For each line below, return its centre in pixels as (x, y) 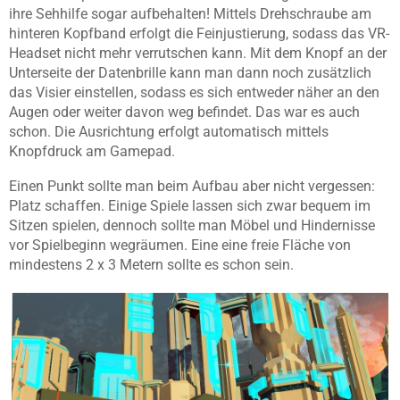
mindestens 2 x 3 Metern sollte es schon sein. (151, 265)
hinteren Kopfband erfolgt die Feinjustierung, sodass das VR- (199, 34)
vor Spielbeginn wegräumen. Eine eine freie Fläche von (180, 246)
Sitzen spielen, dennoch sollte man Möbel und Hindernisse (192, 226)
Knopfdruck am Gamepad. (92, 152)
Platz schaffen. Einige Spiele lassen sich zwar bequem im (190, 206)
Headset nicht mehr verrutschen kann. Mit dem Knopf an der (198, 54)
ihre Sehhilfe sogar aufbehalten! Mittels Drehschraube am (190, 14)
